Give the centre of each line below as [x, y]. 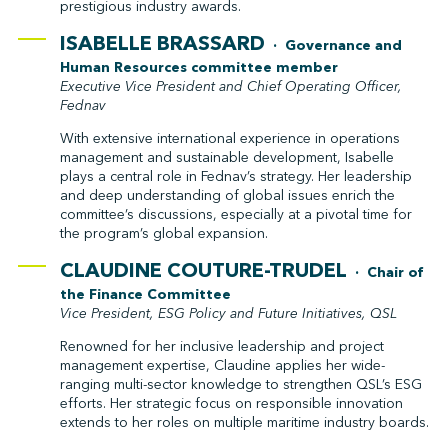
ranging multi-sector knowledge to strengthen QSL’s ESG [240, 384]
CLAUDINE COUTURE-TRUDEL [203, 270]
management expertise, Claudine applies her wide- [222, 365]
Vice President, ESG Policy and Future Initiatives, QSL [228, 313]
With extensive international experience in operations [229, 138]
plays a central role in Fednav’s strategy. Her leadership [235, 176]
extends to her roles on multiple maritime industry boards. [244, 422]
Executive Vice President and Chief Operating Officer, [230, 86]
